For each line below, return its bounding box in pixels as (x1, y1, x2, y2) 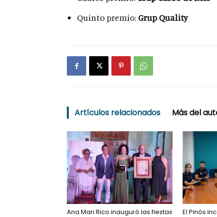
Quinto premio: (77, 12, 138, 23)
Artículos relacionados (75, 107, 160, 118)
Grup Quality (138, 12, 188, 23)
